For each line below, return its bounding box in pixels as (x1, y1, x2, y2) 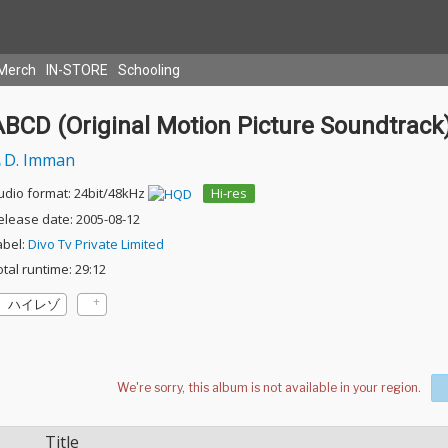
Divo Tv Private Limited (27, 235, 164, 254)
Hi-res (210, 184, 247, 202)
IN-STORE (46, 62, 108, 78)
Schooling (118, 62, 180, 78)
